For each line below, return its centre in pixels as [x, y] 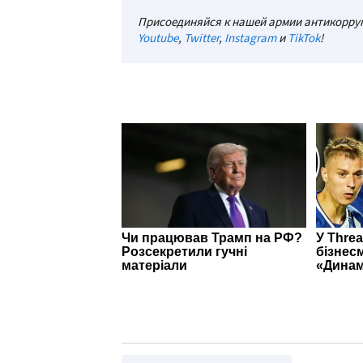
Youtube [158, 38]
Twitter [201, 38]
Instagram [250, 38]
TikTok [304, 38]
